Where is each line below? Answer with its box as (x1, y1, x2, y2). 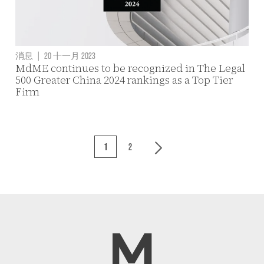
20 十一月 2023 (42, 50, 95, 61)
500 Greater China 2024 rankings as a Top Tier (15, 72, 233, 88)
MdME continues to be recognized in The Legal (15, 61, 245, 76)
